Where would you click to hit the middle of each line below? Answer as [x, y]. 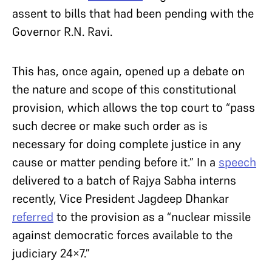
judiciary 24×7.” [53, 253]
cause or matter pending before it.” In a [115, 162]
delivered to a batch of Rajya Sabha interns [124, 180]
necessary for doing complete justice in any [127, 144]
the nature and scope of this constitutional [124, 89]
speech [237, 162]
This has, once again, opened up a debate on [128, 71]
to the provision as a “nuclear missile [152, 216]
